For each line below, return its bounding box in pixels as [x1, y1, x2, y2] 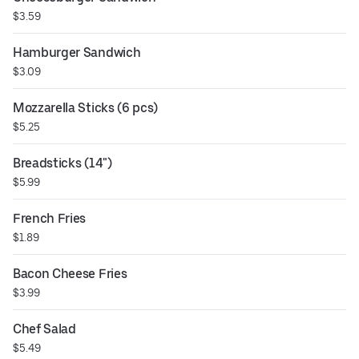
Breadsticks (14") [13, 155, 112, 171]
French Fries [13, 211, 87, 227]
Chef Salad [13, 321, 76, 337]
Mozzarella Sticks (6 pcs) [13, 100, 158, 116]
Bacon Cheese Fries [13, 266, 127, 282]
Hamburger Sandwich [13, 45, 141, 61]
